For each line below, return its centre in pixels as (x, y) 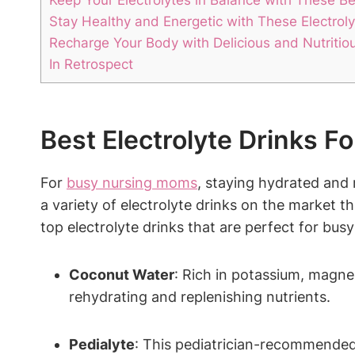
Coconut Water (122, 275)
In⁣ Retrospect (91, 64)
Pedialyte (102, 345)
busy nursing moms (132, 183)
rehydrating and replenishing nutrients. (200, 297)
